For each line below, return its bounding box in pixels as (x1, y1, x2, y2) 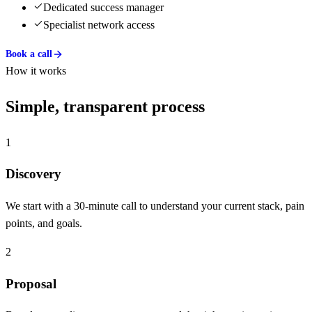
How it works (6, 64, 66, 77)
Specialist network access (43, 18, 155, 31)
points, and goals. (6, 217, 82, 229)
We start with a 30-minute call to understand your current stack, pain (6, 200, 304, 212)
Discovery (6, 166, 61, 182)
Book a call (6, 48, 52, 59)
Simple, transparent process (6, 97, 205, 116)
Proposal (6, 276, 56, 291)
